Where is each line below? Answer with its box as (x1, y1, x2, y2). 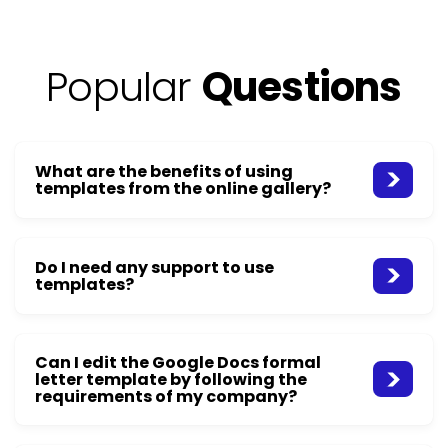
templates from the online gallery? (35, 176, 331, 200)
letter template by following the (35, 367, 307, 391)
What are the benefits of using (35, 159, 293, 183)
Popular (46, 58, 202, 115)
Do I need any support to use (35, 255, 274, 279)
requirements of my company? (35, 384, 297, 408)
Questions (201, 58, 402, 115)
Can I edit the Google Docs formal (35, 350, 321, 374)
